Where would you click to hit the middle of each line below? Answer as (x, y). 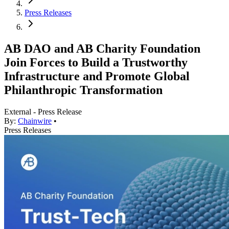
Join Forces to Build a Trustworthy (96, 63)
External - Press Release (43, 112)
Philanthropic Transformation (83, 90)
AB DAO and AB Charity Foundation (102, 49)
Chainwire (35, 121)
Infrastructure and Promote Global (97, 76)
